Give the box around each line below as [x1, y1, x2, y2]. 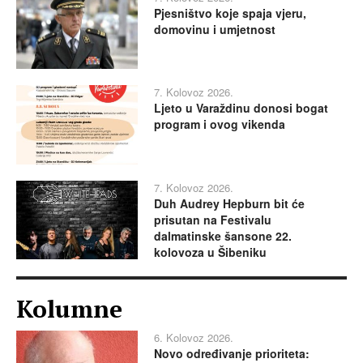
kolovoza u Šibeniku [154, 243, 267, 260]
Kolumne [16, 292, 122, 325]
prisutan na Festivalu [154, 211, 271, 228]
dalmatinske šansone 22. [154, 227, 292, 244]
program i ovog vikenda [154, 116, 285, 133]
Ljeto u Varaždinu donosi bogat [154, 100, 328, 117]
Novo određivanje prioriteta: [154, 344, 310, 361]
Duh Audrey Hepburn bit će [154, 194, 305, 211]
